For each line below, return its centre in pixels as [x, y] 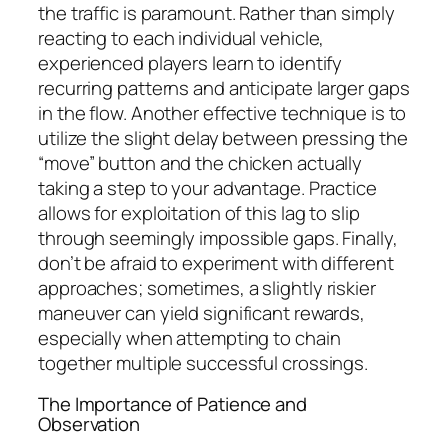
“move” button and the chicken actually [200, 162]
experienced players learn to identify [190, 62]
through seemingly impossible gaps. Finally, [218, 237]
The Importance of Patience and [172, 404]
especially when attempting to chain [189, 337]
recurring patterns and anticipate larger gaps [224, 87]
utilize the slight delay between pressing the [223, 137]
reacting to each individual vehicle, [181, 37]
